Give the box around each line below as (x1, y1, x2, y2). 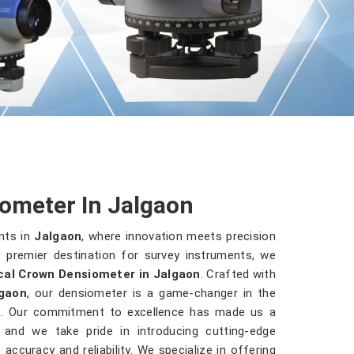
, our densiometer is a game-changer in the (26, 285, 277, 300)
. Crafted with (200, 266, 276, 281)
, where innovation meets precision (81, 228, 276, 243)
